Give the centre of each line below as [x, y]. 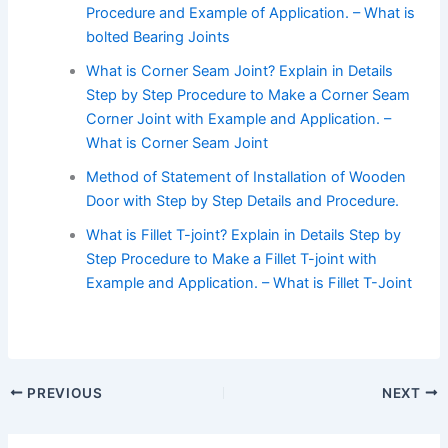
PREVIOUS [63, 392]
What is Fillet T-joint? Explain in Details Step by [244, 235]
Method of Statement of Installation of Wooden [246, 177]
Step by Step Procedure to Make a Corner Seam [248, 95]
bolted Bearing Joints [158, 37]
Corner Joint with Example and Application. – [239, 119]
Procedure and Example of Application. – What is [251, 13]
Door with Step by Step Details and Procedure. [243, 201]
